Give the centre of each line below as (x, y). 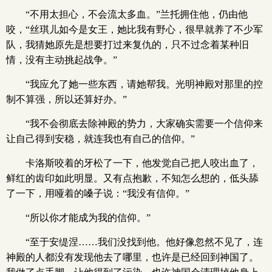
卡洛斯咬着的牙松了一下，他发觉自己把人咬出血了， (142, 163)
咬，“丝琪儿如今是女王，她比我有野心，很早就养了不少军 (134, 29)
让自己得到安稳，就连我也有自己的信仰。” (100, 139)
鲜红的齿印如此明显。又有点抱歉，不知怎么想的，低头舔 (132, 178)
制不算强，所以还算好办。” (66, 99)
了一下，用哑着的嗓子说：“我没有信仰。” (98, 193)
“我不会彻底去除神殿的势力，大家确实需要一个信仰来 (144, 124)
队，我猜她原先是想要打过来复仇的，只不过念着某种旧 (127, 45)
